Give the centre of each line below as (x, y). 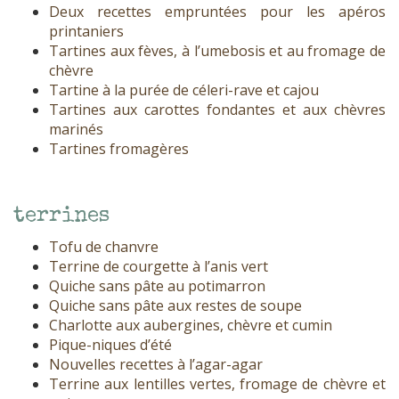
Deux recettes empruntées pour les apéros (217, 12)
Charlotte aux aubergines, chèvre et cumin (191, 326)
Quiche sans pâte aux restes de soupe (175, 306)
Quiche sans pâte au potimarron (157, 286)
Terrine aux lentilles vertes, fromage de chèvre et (217, 384)
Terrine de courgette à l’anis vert (159, 267)
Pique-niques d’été (110, 345)
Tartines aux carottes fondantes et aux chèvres (217, 110)
